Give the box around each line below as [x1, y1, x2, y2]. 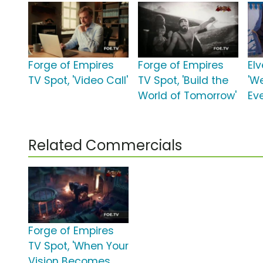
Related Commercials [28, 136, 182, 156]
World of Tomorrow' [138, 89, 237, 103]
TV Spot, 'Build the [138, 73, 229, 88]
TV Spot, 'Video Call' [28, 73, 128, 88]
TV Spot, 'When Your [28, 239, 129, 254]
